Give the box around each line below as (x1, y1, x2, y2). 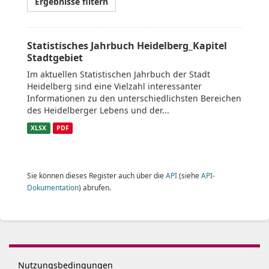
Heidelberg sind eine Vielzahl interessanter (27, 80, 202, 92)
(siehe (177, 171, 201, 180)
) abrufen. (79, 183, 111, 192)
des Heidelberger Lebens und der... (27, 104, 169, 116)
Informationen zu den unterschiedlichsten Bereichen (27, 92, 241, 104)
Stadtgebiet (27, 51, 83, 64)
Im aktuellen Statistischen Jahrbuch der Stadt (27, 68, 210, 80)
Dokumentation (27, 183, 79, 192)
